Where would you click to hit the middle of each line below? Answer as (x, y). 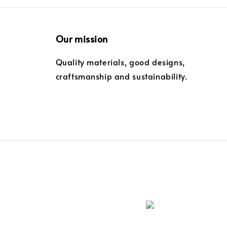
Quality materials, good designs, (120, 62)
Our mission (82, 39)
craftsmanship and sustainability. (122, 76)
